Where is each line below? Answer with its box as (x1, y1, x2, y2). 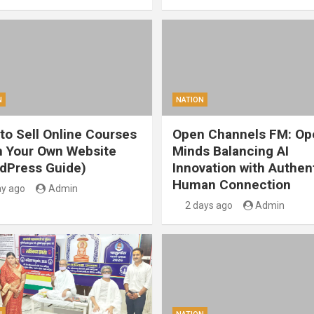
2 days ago (184, 200, 233, 212)
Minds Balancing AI (172, 143, 289, 160)
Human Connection (172, 177, 291, 193)
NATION (176, 95, 204, 105)
